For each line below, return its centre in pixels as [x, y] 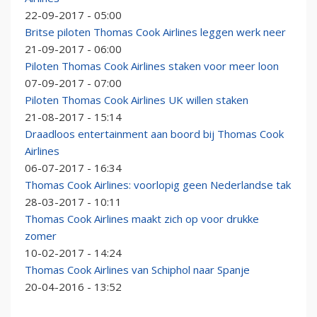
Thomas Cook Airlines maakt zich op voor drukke [142, 219]
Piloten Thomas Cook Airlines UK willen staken [137, 100]
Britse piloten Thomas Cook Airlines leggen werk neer [155, 32]
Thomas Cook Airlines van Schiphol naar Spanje [137, 270]
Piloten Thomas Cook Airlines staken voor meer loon [152, 66]
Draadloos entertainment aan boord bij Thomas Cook [154, 134]
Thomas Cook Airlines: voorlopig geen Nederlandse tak [158, 185]
